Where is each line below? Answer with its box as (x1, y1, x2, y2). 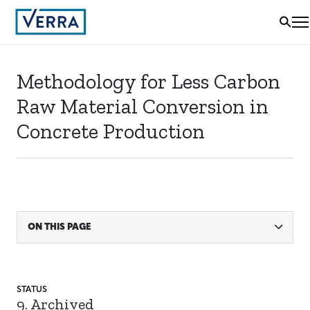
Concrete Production (17, 119, 205, 144)
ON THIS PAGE (28, 223, 91, 232)
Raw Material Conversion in (17, 94, 268, 119)
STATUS (17, 286, 48, 294)
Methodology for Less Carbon (17, 69, 280, 94)
